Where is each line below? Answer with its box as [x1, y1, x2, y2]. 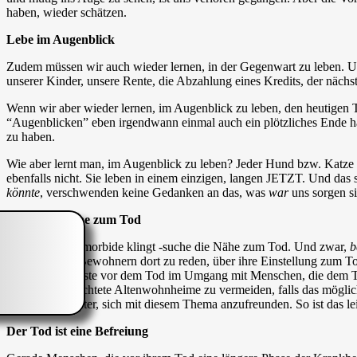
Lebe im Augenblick [6, 32, 115, 46]
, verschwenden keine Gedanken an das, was [40, 185, 269, 199]
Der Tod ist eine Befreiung [6, 324, 148, 338]
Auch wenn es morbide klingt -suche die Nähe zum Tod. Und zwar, [6, 239, 350, 253]
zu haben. [6, 129, 55, 143]
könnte [6, 185, 40, 199]
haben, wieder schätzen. [6, 5, 127, 19]
